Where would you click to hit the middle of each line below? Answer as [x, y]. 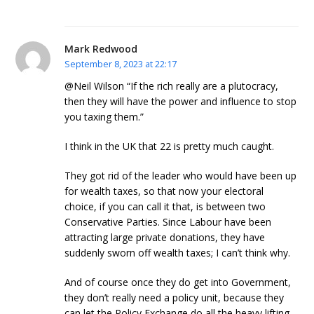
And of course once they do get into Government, [178, 282]
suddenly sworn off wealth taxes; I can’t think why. [178, 252]
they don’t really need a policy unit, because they [175, 297]
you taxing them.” [104, 116]
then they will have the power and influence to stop [181, 101]
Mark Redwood [101, 49]
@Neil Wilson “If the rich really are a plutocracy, [172, 86]
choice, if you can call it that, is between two [165, 206]
